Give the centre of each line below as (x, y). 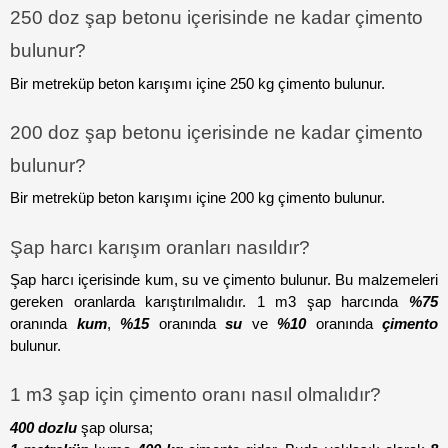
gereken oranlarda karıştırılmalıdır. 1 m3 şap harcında (209, 301)
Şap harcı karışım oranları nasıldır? (160, 247)
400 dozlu (43, 427)
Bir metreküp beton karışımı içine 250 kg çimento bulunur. (197, 83)
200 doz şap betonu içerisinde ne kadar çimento (216, 132)
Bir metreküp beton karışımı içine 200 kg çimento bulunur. (197, 198)
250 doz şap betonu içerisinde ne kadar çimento (216, 18)
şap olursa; (115, 427)
